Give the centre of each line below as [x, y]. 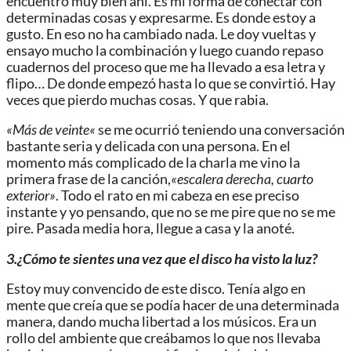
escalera [200, 179]
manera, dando [51, 322]
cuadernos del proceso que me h [102, 67]
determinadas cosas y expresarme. [111, 17]
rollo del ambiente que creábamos [110, 338]
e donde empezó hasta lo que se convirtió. [183, 83]
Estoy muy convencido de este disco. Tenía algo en [156, 289]
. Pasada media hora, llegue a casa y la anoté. [163, 229]
